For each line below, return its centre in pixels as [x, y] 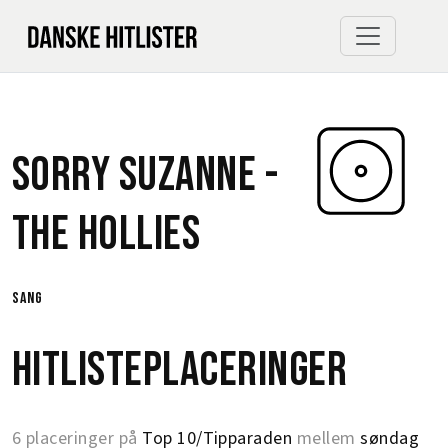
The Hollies [106, 234]
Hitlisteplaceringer [180, 370]
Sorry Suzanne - [145, 175]
